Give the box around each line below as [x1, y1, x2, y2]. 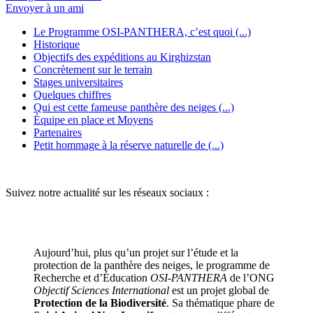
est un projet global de [169, 284, 269, 296]
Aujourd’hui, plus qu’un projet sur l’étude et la [34, 246, 238, 259]
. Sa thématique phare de [166, 296, 275, 309]
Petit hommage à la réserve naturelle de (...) [34, 138, 224, 151]
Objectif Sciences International [34, 284, 169, 296]
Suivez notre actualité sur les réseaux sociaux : [6, 186, 209, 198]
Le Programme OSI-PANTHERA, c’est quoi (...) [34, 25, 251, 38]
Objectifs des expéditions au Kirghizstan [34, 50, 211, 63]
